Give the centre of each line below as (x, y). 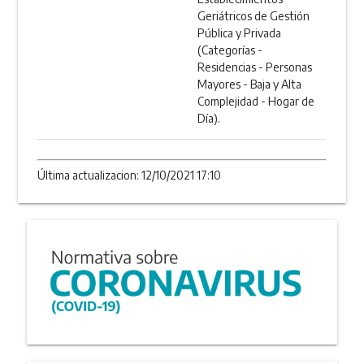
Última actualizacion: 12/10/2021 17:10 (130, 175)
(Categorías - (230, 50)
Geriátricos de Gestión (254, 16)
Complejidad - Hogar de (256, 102)
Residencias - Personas (255, 67)
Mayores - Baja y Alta (250, 84)
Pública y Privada (240, 33)
